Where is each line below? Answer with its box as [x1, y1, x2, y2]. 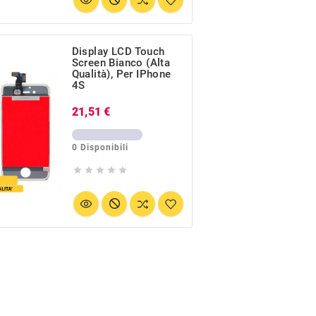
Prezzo [113, 104, 149, 116]
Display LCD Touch [71, 45, 165, 59]
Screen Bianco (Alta [71, 56, 171, 70]
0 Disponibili [71, 142, 128, 153]
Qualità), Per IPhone [71, 68, 171, 81]
